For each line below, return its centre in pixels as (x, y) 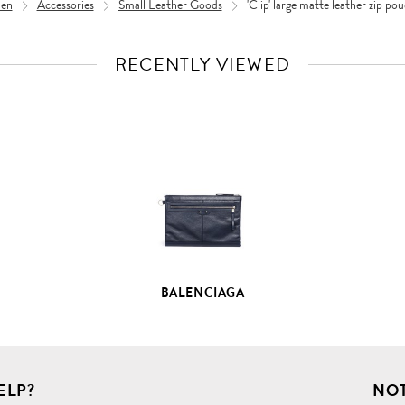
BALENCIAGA (202, 292)
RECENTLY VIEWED (202, 64)
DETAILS (233, 161)
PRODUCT (239, 141)
